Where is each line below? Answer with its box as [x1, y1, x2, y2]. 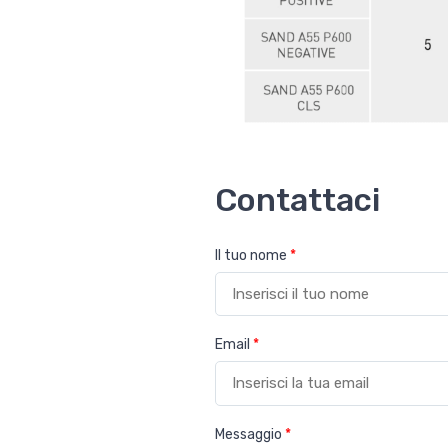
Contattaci [214, 180, 380, 219]
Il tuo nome [214, 246, 290, 264]
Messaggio [214, 425, 285, 443]
